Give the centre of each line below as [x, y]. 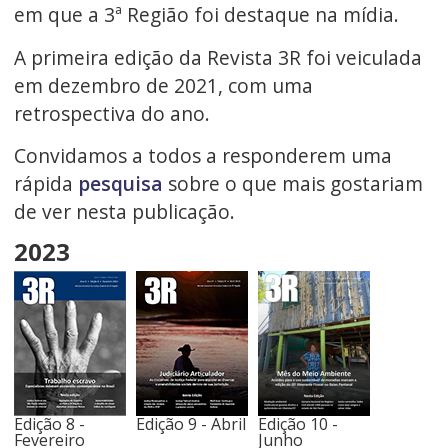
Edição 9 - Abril [190, 423]
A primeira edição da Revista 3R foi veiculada [217, 57]
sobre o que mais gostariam [292, 184]
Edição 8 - [49, 423]
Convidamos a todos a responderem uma [202, 156]
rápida [45, 184]
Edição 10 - [297, 423]
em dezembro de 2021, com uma [163, 85]
